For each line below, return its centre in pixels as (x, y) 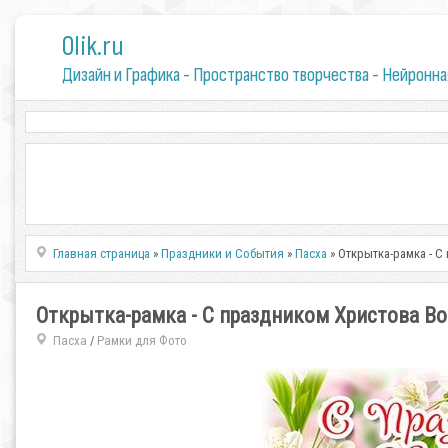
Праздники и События (223, 253)
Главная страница (102, 253)
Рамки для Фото (141, 340)
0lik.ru (92, 46)
